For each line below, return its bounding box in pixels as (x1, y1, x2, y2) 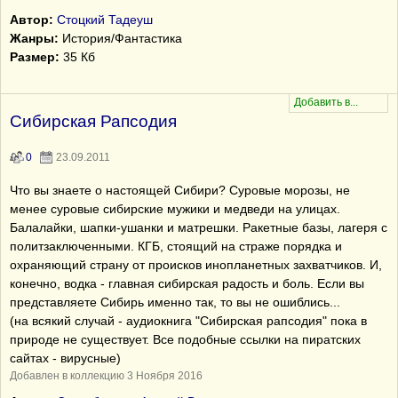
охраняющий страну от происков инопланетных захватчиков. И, (10, 258, 382, 272)
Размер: (10, 50, 60, 64)
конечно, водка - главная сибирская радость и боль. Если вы (10, 276, 364, 291)
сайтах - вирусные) (10, 351, 121, 365)
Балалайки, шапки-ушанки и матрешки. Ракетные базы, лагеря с (10, 220, 387, 235)
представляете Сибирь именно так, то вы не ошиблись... (10, 295, 340, 309)
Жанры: (10, 31, 59, 45)
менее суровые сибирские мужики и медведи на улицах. (10, 202, 340, 216)
